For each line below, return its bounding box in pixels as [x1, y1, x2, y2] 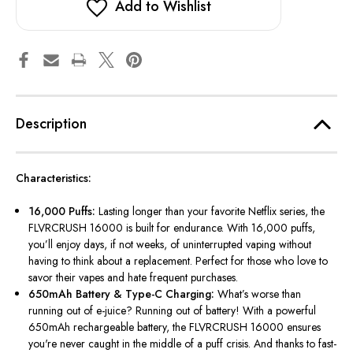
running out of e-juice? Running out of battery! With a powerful [28, 303, 317, 319]
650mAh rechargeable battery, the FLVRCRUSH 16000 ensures [28, 319, 321, 336]
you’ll [28, 236, 54, 253]
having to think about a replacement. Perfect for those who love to [28, 253, 329, 269]
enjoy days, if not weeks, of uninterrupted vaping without [53, 236, 312, 253]
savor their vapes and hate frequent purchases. [28, 269, 239, 286]
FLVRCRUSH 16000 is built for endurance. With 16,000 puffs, [28, 220, 316, 236]
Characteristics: [16, 170, 91, 187]
